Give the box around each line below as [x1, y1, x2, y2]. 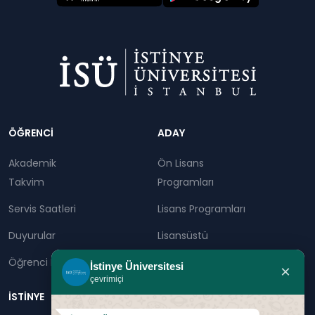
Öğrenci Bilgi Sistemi [8, 255, 108, 269]
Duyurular [8, 229, 56, 243]
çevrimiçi [90, 274, 124, 284]
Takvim [8, 175, 44, 189]
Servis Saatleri [8, 202, 76, 216]
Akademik [8, 156, 56, 170]
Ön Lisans [157, 156, 204, 170]
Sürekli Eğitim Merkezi [157, 255, 261, 269]
